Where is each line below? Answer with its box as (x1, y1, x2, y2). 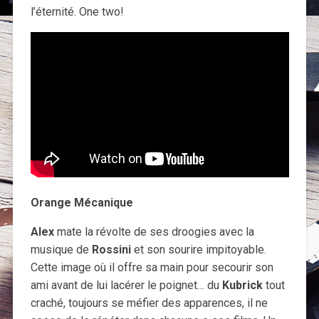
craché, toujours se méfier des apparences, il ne (30, 296, 268, 310)
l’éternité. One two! (30, 5, 124, 19)
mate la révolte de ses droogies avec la (56, 225, 254, 239)
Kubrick (221, 278, 263, 293)
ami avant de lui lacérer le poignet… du (30, 278, 222, 293)
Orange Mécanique (30, 196, 133, 210)
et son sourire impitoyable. (130, 243, 266, 257)
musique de (30, 243, 92, 257)
